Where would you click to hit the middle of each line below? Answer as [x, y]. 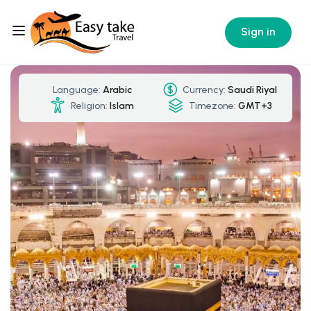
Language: [77, 90]
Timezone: [212, 106]
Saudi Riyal [252, 90]
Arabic [117, 90]
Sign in [259, 31]
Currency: [204, 90]
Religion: [89, 106]
